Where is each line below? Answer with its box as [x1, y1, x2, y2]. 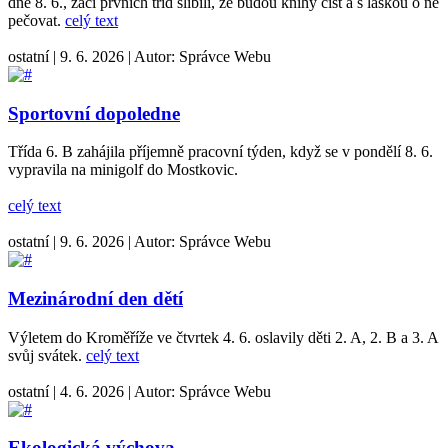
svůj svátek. [8, 346, 86, 364]
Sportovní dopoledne [8, 102, 180, 124]
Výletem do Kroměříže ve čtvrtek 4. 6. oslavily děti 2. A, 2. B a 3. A [8, 328, 438, 346]
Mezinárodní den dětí [8, 288, 183, 309]
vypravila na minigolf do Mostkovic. [8, 161, 238, 179]
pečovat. [8, 11, 65, 29]
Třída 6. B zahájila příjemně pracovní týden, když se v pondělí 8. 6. [8, 143, 433, 161]
